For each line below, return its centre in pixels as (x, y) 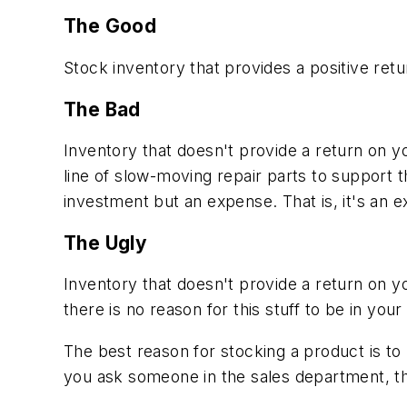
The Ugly (106, 243)
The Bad (102, 109)
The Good (110, 26)
